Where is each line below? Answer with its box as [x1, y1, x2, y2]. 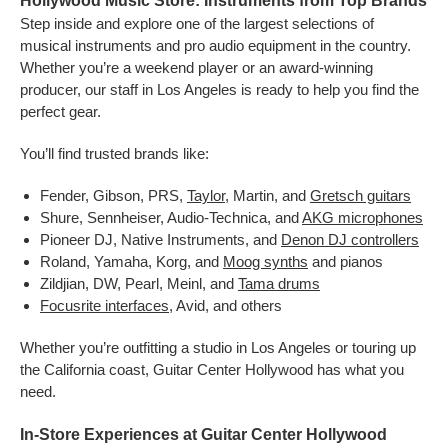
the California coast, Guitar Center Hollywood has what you [20, 361, 404, 378]
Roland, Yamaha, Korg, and [40, 253, 223, 270]
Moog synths [223, 253, 308, 270]
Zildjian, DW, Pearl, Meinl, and [40, 275, 238, 292]
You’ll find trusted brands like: [20, 145, 209, 162]
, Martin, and [225, 187, 310, 204]
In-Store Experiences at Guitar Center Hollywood [20, 426, 387, 443]
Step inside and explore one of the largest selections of [20, 15, 374, 32]
